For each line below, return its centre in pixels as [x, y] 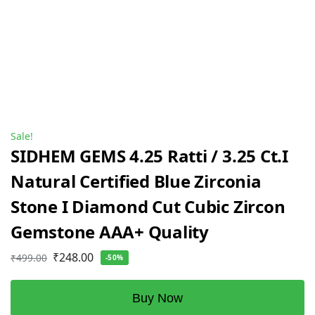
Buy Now [157, 298]
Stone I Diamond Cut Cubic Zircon [148, 207]
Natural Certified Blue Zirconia [136, 181]
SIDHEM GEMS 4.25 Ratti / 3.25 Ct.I [149, 156]
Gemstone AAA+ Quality [110, 232]
